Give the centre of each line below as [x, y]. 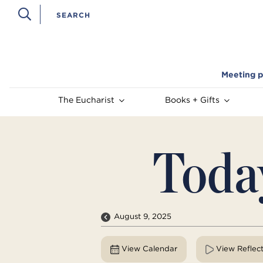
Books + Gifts [192, 100]
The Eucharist [86, 100]
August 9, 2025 [143, 217]
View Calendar [149, 249]
